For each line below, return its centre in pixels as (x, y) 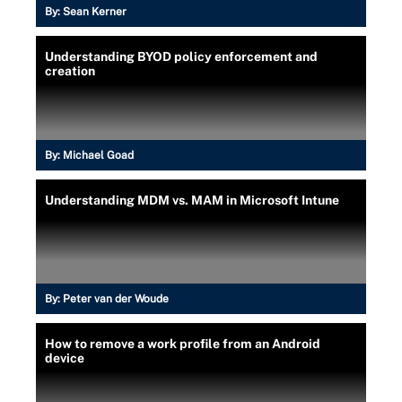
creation (70, 71)
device (65, 358)
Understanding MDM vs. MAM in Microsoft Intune (192, 200)
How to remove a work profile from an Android (183, 344)
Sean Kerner (95, 12)
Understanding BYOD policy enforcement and (181, 57)
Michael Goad (98, 155)
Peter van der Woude (116, 299)
